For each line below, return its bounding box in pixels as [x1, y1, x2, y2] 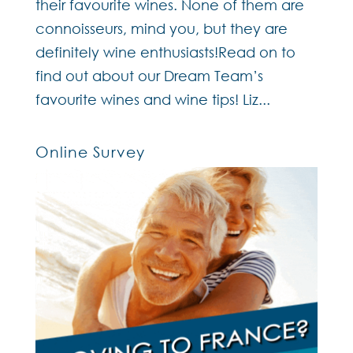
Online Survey [35, 143, 145, 162]
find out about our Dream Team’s [35, 67, 263, 85]
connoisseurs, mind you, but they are [35, 20, 288, 38]
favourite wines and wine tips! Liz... [35, 91, 270, 109]
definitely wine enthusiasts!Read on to [35, 43, 295, 61]
